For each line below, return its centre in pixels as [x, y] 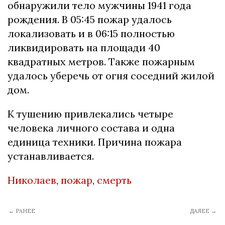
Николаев [32, 180]
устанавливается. [51, 156]
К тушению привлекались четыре [90, 114]
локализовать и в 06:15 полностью [91, 34]
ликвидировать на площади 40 [84, 48]
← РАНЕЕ [22, 211]
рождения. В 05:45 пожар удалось [90, 20]
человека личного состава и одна [91, 128]
